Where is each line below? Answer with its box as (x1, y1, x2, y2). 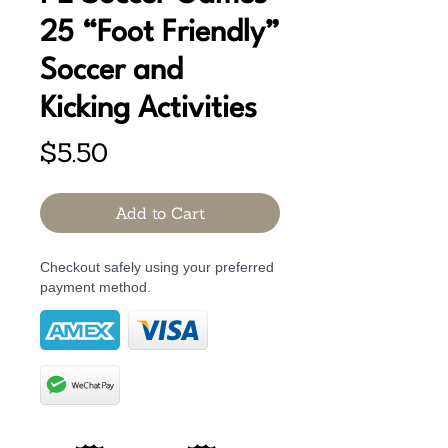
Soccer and (40, 57, 183, 87)
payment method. (40, 279, 151, 296)
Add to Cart (115, 203, 205, 224)
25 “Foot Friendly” (40, 19, 280, 49)
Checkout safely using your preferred (40, 259, 274, 276)
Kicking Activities (40, 95, 257, 125)
